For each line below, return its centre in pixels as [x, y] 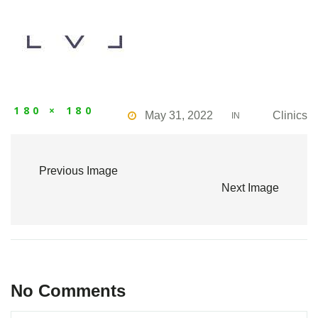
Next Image [250, 187]
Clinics [290, 115]
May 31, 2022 [179, 115]
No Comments [68, 290]
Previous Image [78, 170]
